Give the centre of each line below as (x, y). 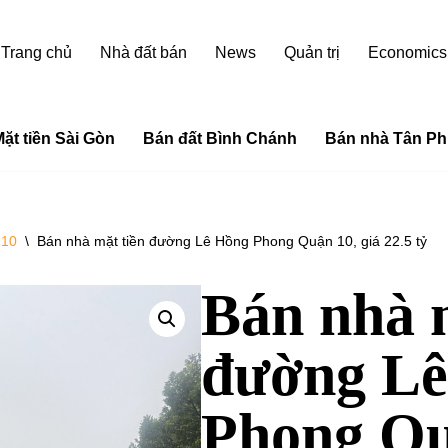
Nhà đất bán (143, 52)
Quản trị (312, 52)
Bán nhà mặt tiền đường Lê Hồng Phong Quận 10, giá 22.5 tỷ (232, 241)
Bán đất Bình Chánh (219, 138)
